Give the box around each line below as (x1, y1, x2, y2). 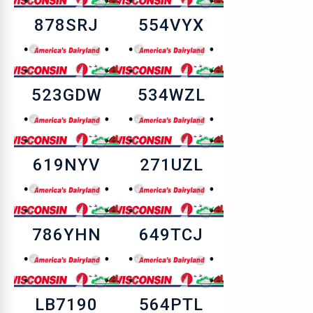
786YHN (31, 225, 101, 245)
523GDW (31, 85, 102, 105)
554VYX (138, 15, 204, 35)
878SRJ (34, 15, 99, 35)
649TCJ (139, 225, 203, 245)
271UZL (139, 155, 203, 175)
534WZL (137, 85, 205, 105)
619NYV (32, 155, 101, 175)
